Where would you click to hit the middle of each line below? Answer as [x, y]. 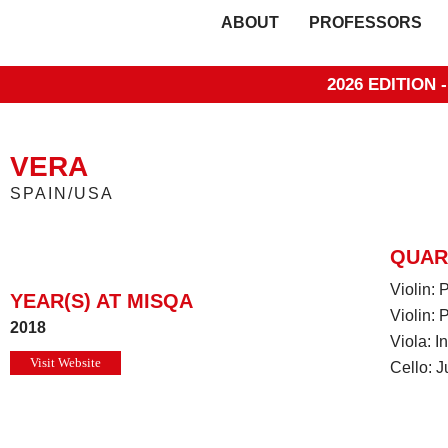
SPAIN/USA [62, 193]
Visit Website [65, 363]
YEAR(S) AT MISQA [101, 301]
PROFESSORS [366, 22]
